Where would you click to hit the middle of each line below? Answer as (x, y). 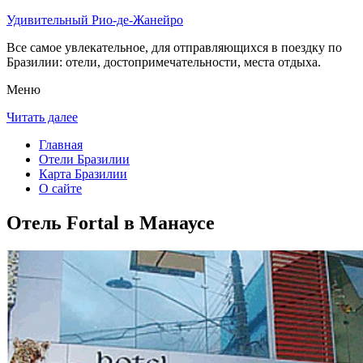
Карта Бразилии (83, 174)
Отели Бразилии (84, 159)
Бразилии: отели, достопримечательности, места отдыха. (164, 62)
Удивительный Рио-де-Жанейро (95, 20)
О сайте (60, 188)
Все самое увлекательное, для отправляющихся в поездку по (174, 47)
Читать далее (42, 117)
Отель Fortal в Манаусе (111, 222)
